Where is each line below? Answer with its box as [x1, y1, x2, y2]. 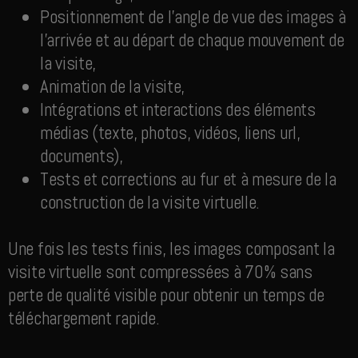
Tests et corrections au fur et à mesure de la [40, 167, 336, 192]
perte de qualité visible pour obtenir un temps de [8, 283, 324, 308]
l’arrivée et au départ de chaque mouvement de [40, 28, 344, 53]
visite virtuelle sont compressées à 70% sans [8, 260, 312, 284]
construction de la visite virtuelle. [40, 190, 261, 215]
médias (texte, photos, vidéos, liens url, [40, 121, 300, 145]
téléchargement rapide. [8, 306, 160, 331]
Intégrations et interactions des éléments [40, 97, 316, 122]
